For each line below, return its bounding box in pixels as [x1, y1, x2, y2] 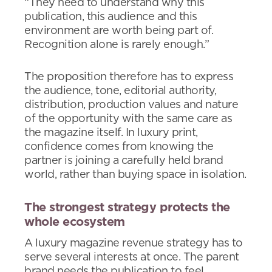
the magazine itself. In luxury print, [24, 127, 198, 139]
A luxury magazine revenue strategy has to [24, 238, 243, 250]
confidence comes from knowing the [24, 141, 214, 153]
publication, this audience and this [24, 12, 197, 23]
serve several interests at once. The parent [24, 252, 239, 263]
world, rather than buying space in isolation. [24, 169, 246, 181]
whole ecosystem [24, 216, 125, 229]
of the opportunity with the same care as [24, 114, 232, 125]
